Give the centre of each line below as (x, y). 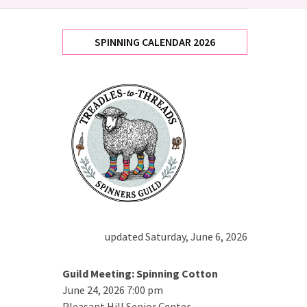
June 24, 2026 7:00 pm (113, 290)
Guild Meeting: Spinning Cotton (140, 273)
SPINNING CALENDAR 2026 (155, 42)
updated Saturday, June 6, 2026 (176, 236)
